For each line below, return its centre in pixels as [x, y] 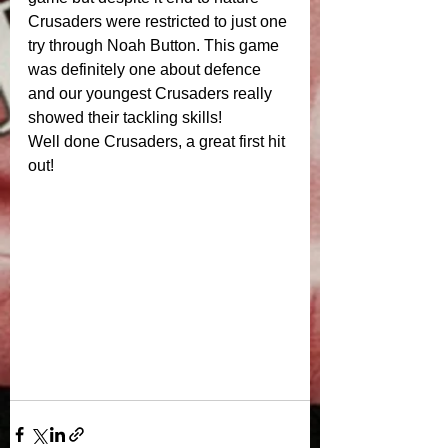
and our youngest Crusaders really [152, 93]
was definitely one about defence [146, 69]
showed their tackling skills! [127, 117]
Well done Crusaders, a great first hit [158, 141]
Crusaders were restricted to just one [159, 21]
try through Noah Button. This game [155, 45]
